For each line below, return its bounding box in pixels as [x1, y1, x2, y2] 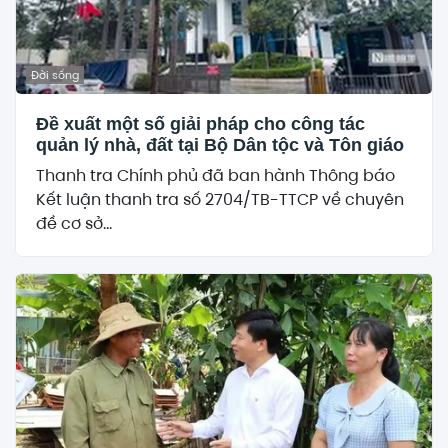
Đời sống [31, 67, 79, 82]
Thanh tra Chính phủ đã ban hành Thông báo [36, 164, 395, 186]
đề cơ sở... [36, 212, 112, 234]
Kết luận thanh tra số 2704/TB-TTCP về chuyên [36, 188, 404, 210]
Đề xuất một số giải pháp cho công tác [36, 113, 365, 134]
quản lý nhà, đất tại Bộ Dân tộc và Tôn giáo [36, 134, 404, 155]
